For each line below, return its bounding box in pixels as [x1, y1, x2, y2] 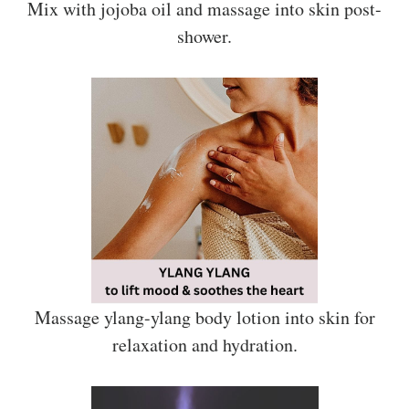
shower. [177, 23, 232, 48]
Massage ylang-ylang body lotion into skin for [34, 304, 375, 330]
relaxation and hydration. [111, 331, 298, 357]
